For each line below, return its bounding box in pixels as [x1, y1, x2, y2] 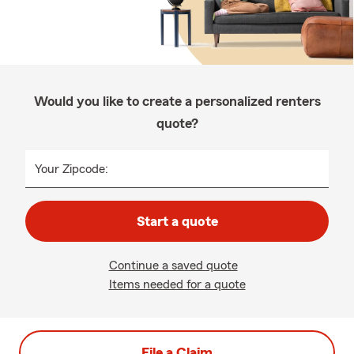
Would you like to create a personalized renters [33, 94, 321, 108]
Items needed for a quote [108, 278, 246, 291]
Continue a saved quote [108, 259, 238, 272]
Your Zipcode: [35, 163, 108, 175]
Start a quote [136, 214, 218, 228]
